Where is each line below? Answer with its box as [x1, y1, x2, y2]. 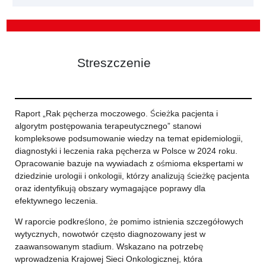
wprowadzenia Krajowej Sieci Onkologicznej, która [14, 254, 202, 264]
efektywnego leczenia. [14, 195, 98, 206]
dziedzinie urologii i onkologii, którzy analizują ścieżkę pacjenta [14, 170, 249, 181]
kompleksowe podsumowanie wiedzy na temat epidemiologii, [14, 133, 243, 144]
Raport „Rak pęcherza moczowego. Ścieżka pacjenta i [14, 108, 218, 119]
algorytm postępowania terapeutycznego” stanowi [14, 121, 201, 131]
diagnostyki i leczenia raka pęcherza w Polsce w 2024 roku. [14, 145, 237, 156]
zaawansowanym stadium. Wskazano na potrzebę [14, 241, 203, 252]
